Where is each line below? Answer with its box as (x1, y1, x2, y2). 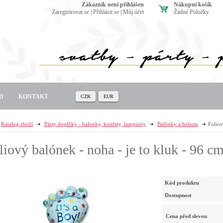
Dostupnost (165, 192, 192, 198)
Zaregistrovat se (52, 8, 89, 15)
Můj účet (123, 8, 144, 15)
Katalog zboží (1, 121, 33, 127)
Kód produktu (165, 179, 199, 186)
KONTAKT (18, 93, 48, 100)
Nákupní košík (174, 1, 212, 8)
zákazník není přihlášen (86, 1, 144, 8)
